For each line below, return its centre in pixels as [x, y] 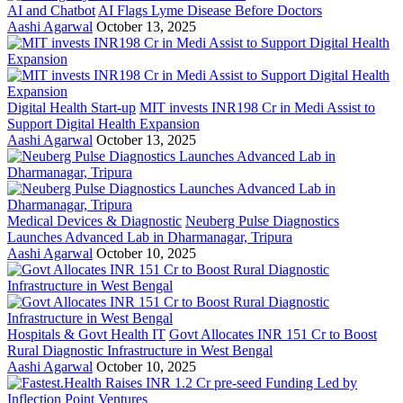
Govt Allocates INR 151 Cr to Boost [273, 334]
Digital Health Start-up [72, 107]
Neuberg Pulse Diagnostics [262, 220]
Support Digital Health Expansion [103, 123]
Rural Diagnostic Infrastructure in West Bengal [140, 350]
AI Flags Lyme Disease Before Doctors [210, 10]
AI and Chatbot [51, 10]
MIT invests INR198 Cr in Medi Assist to [257, 107]
